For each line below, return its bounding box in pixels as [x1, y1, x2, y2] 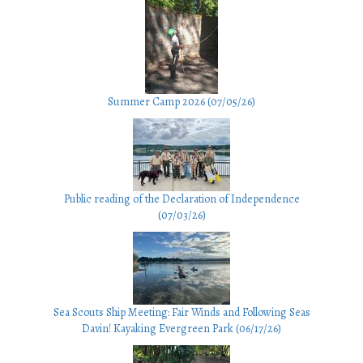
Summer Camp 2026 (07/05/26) [108, 94, 255, 110]
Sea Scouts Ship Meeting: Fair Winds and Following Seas [53, 305, 310, 321]
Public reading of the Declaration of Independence [63, 191, 300, 207]
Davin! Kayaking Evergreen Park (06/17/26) [82, 321, 281, 337]
